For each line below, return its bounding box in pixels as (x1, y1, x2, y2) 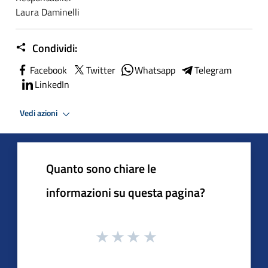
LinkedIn (35, 77, 69, 92)
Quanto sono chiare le (46, 159, 156, 178)
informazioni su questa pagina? (46, 182, 205, 202)
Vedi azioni (20, 106, 59, 120)
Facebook (30, 62, 67, 77)
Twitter (86, 62, 115, 77)
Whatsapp (135, 62, 175, 77)
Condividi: (30, 39, 77, 56)
